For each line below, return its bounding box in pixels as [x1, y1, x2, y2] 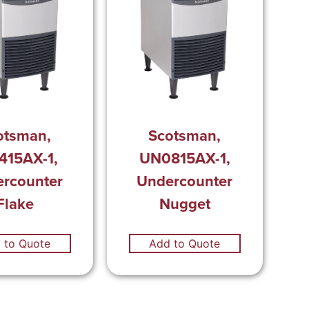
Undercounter [137, 170, 233, 192]
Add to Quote [149, 237, 221, 251]
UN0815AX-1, [139, 147, 230, 170]
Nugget [159, 192, 210, 215]
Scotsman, [148, 124, 221, 147]
